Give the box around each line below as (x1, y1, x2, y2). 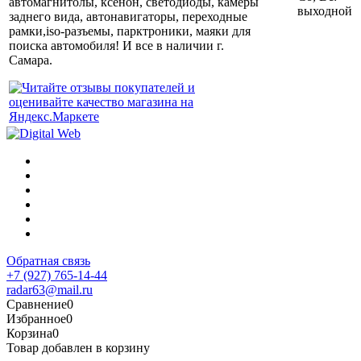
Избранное (6, 312, 66, 326)
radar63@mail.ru (6, 283, 93, 297)
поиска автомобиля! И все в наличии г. (9, 39, 224, 53)
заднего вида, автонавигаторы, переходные (9, 10, 247, 24)
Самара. (9, 53, 52, 68)
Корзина (6, 326, 52, 341)
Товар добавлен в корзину (6, 341, 150, 355)
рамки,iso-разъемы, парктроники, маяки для (9, 24, 251, 39)
